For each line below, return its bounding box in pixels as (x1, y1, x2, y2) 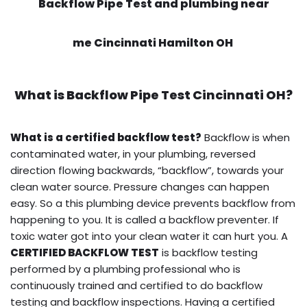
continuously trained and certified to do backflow (10, 278, 262, 293)
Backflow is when (201, 130, 290, 145)
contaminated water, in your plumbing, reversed (10, 146, 256, 161)
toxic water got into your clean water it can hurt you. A (10, 228, 288, 243)
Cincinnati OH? (191, 86, 293, 103)
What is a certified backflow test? (10, 130, 201, 145)
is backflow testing (159, 245, 258, 260)
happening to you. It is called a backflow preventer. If (10, 212, 279, 227)
